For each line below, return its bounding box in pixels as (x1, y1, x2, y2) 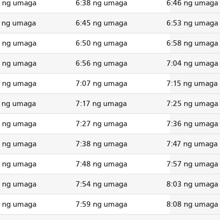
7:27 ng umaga (76, 119, 127, 128)
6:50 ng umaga (76, 38, 127, 48)
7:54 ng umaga (76, 179, 127, 189)
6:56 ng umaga (76, 58, 127, 68)
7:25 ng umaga (166, 99, 218, 108)
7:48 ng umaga (76, 159, 127, 168)
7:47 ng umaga (166, 139, 218, 148)
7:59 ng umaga (76, 199, 127, 209)
